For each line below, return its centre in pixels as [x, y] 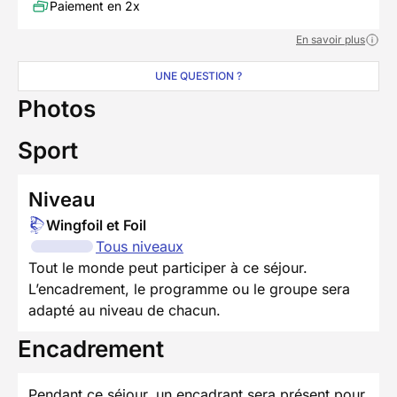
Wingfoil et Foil [96, 226]
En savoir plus [331, 40]
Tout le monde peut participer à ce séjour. [168, 268]
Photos [57, 109]
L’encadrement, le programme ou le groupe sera [189, 289]
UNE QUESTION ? [198, 76]
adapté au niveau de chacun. [125, 311]
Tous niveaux [140, 247]
